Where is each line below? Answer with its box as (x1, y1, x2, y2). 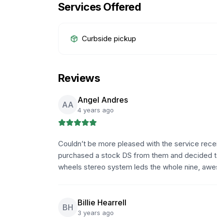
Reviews (58, 72, 100, 84)
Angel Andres (77, 95, 128, 105)
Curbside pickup (82, 34, 136, 43)
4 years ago (77, 106, 114, 114)
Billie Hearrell (77, 198, 126, 207)
